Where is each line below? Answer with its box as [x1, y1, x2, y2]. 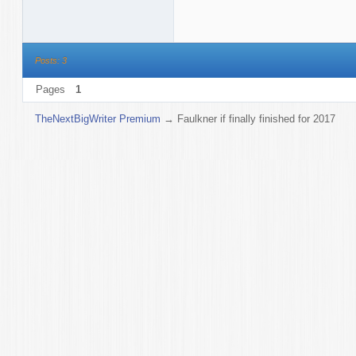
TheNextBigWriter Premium [35, 112, 161, 125]
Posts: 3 [34, 55, 67, 65]
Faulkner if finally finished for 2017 [177, 112, 336, 125]
